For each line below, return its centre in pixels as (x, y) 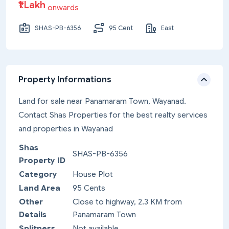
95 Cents (89, 188)
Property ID (42, 161)
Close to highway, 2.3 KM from (127, 202)
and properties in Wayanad (66, 129)
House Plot (93, 174)
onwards (63, 7)
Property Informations (65, 80)
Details (33, 215)
